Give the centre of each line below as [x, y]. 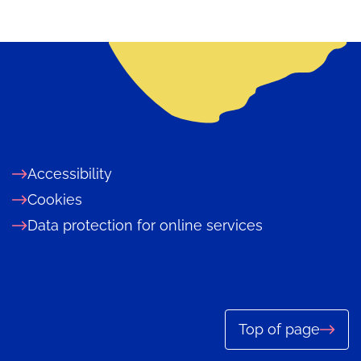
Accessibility [70, 174]
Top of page [279, 330]
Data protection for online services [145, 226]
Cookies [55, 200]
